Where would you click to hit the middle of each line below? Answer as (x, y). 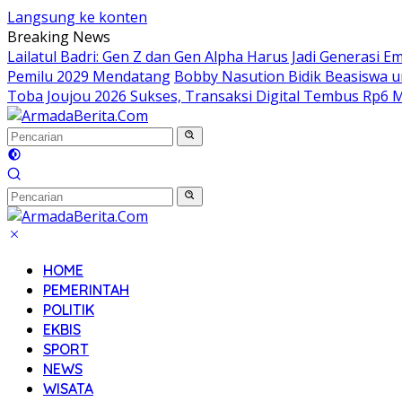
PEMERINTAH (86, 290)
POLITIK (69, 310)
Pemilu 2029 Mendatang (89, 76)
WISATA (68, 389)
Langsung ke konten (77, 17)
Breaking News (59, 37)
